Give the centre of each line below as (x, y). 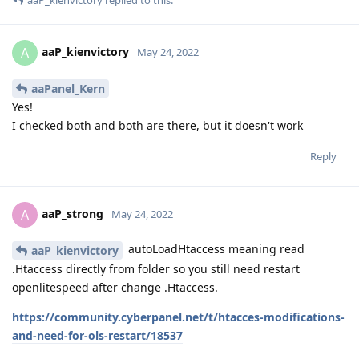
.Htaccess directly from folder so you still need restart (156, 268)
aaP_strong (73, 213)
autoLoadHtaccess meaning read (215, 249)
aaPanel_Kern (68, 89)
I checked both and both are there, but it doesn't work (157, 125)
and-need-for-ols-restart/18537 (97, 335)
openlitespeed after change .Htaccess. (115, 287)
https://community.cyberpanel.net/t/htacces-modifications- (178, 317)
